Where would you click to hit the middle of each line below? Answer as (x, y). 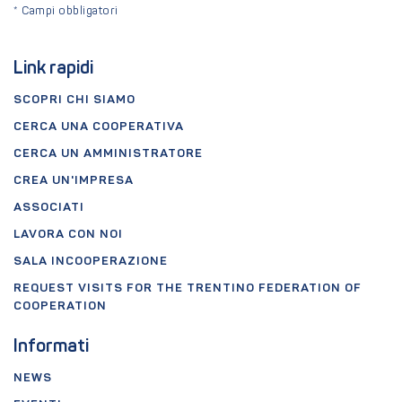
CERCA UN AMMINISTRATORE (108, 154)
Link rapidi (53, 70)
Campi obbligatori (68, 12)
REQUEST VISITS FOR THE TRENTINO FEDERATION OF (188, 289)
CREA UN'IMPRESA (74, 181)
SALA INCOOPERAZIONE (91, 262)
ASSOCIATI (49, 208)
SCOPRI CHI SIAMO (74, 100)
